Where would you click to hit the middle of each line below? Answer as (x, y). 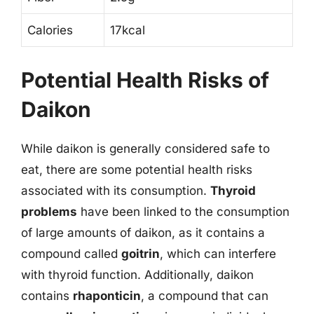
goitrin (141, 253)
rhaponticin (107, 295)
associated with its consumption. (116, 190)
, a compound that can (205, 295)
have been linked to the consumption (183, 211)
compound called (71, 253)
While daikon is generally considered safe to (145, 148)
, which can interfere (218, 253)
